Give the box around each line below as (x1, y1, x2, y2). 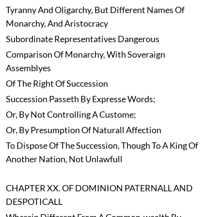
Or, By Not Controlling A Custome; (5, 109, 136, 120)
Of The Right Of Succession (5, 78, 108, 89)
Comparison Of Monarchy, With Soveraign (5, 49, 165, 60)
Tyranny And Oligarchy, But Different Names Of (5, 4, 185, 15)
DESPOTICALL (5, 196, 62, 207)
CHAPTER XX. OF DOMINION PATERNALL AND (5, 183, 193, 194)
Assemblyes (5, 62, 51, 74)
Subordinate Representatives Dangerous (5, 33, 159, 45)
